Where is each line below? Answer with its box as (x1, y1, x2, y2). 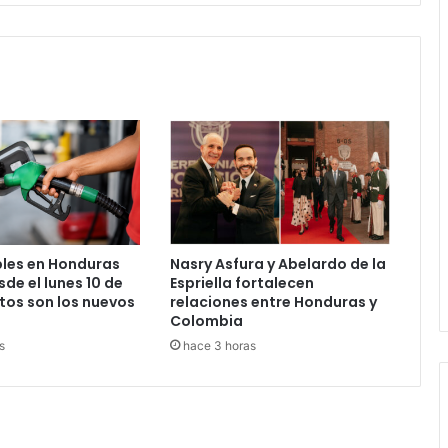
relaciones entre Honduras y (169, 291, 377, 312)
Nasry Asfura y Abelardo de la (169, 253, 386, 274)
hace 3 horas (182, 337, 256, 353)
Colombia (169, 310, 243, 331)
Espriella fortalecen (169, 272, 314, 293)
